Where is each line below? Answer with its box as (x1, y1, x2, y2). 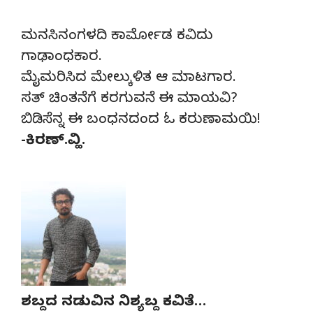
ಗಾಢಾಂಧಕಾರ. (21, 48, 102, 68)
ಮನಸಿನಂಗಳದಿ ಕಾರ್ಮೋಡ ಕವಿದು (21, 27, 213, 47)
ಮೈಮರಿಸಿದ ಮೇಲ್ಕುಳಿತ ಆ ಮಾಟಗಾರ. (21, 69, 236, 89)
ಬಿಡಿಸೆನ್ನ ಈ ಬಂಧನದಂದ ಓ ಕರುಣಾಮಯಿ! (21, 111, 261, 131)
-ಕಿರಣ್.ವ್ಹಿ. (21, 132, 85, 152)
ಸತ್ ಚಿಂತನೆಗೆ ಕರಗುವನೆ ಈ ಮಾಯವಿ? (21, 90, 238, 110)
